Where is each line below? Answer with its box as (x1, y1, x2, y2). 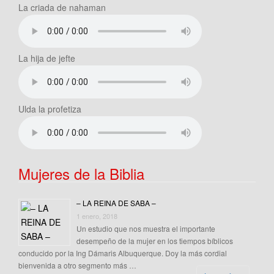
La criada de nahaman (18, 1, 106, 14)
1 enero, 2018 (76, 211, 117, 221)
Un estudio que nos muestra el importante (76, 223, 215, 234)
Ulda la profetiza (18, 103, 81, 116)
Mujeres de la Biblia (18, 163, 144, 185)
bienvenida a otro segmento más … (18, 260, 136, 271)
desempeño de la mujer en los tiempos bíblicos (76, 235, 233, 246)
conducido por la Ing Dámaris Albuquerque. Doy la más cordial (18, 248, 227, 259)
